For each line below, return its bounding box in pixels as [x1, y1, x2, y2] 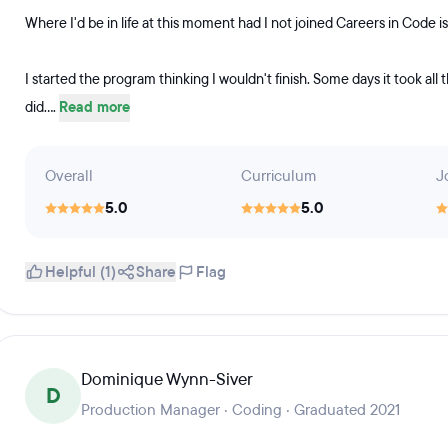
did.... [25, 98, 59, 117]
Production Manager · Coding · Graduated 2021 [81, 400, 400, 420]
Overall [45, 166, 93, 186]
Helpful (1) [45, 262, 116, 282]
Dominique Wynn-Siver [81, 368, 253, 391]
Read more [59, 98, 130, 117]
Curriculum [240, 166, 316, 186]
